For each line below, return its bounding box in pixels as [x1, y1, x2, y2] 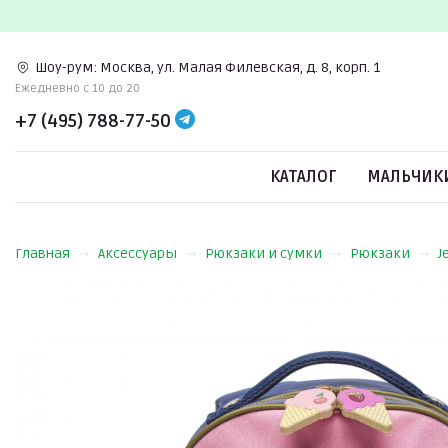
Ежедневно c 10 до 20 [15, 80, 140, 96]
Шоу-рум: [35, 58, 97, 76]
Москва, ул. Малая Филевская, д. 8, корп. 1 [100, 58, 380, 76]
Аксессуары [98, 245, 177, 262]
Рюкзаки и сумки [205, 245, 322, 262]
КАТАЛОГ [270, 167, 337, 187]
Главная [15, 245, 70, 262]
